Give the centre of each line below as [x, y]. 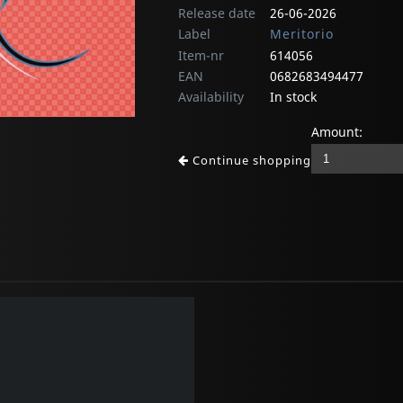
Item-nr [201, 56]
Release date [217, 13]
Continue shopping [250, 161]
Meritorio [302, 34]
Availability [211, 97]
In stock [293, 97]
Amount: [337, 132]
